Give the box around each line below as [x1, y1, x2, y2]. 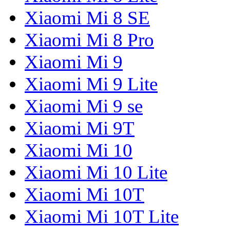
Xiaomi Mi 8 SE [25, 7, 150, 29]
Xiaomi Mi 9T [25, 118, 135, 139]
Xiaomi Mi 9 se [25, 95, 143, 117]
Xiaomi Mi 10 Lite [25, 162, 167, 183]
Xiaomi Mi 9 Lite [25, 73, 158, 95]
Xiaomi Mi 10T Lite [25, 206, 179, 227]
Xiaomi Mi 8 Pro [25, 29, 154, 51]
